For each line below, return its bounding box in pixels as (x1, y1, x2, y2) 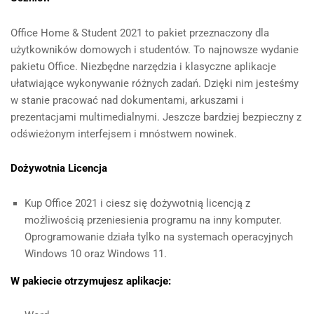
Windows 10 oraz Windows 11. (25, 247, 167, 260)
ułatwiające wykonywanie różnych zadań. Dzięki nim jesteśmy (11, 76, 299, 90)
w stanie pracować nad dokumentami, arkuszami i (11, 93, 244, 107)
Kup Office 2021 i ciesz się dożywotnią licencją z (25, 196, 250, 210)
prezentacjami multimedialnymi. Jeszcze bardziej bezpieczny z (11, 110, 301, 123)
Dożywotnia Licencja (11, 162, 107, 175)
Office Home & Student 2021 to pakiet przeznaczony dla (11, 26, 269, 39)
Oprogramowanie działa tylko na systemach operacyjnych (25, 230, 293, 243)
